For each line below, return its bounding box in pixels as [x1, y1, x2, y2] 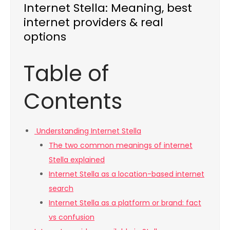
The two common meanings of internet [49, 140, 193, 151]
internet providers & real [24, 14, 163, 31]
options [24, 29, 66, 45]
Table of [24, 59, 109, 89]
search [49, 183, 73, 194]
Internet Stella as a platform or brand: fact [49, 198, 201, 208]
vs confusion [49, 212, 94, 223]
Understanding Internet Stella [34, 126, 141, 137]
